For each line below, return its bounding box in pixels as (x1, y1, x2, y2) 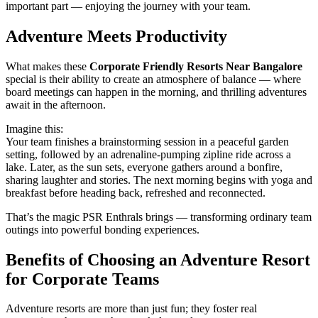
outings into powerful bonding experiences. (6, 223, 199, 236)
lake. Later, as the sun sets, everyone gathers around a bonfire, (6, 160, 283, 173)
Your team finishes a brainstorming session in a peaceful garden (6, 135, 289, 148)
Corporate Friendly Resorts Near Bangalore (89, 60, 302, 72)
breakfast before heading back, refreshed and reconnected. (6, 186, 265, 199)
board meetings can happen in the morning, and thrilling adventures (6, 85, 307, 98)
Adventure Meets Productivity (6, 26, 227, 45)
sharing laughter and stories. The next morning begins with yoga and (6, 173, 312, 186)
